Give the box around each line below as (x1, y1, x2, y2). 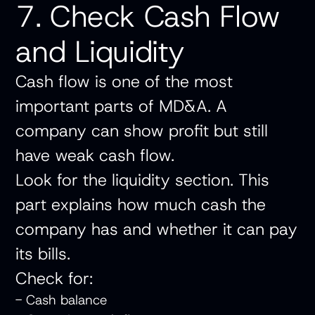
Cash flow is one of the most (15, 70, 233, 93)
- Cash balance (15, 291, 116, 309)
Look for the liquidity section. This (15, 169, 270, 191)
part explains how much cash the (15, 193, 266, 216)
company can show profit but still (15, 120, 269, 142)
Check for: (15, 267, 94, 290)
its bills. (15, 243, 71, 265)
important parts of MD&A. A (15, 95, 228, 117)
